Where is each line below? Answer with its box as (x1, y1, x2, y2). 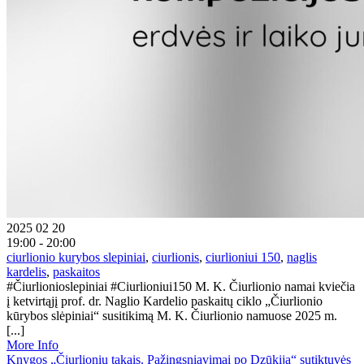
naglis (287, 249, 317, 264)
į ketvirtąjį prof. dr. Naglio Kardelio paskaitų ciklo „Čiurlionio (6, 293, 323, 308)
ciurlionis (152, 249, 199, 264)
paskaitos (53, 264, 100, 279)
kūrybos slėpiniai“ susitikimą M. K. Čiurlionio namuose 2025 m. (6, 308, 337, 323)
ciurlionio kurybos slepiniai (6, 249, 145, 264)
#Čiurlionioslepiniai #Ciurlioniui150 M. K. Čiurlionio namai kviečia (6, 279, 355, 293)
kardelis (6, 264, 46, 279)
